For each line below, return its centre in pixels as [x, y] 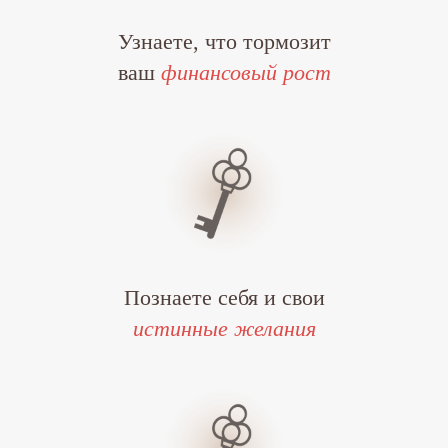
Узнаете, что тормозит [224, 41]
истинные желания [224, 328]
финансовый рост [245, 72]
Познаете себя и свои [224, 297]
